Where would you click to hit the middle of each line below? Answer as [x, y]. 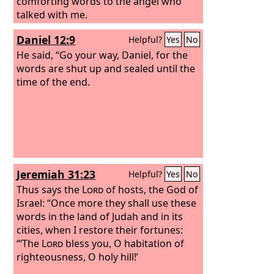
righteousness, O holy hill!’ [78, 257]
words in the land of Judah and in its [100, 216]
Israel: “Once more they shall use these [107, 203]
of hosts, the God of [151, 189]
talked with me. [52, 14]
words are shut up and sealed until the [106, 68]
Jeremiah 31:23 [56, 174]
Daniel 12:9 [46, 40]
